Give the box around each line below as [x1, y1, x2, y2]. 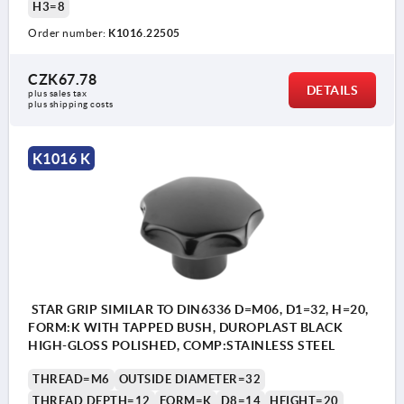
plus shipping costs [28, 98, 114, 109]
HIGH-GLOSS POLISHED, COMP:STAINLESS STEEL [28, 338, 335, 353]
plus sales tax [28, 87, 89, 98]
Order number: [28, 26, 108, 39]
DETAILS [306, 82, 358, 97]
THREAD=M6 [32, 372, 110, 387]
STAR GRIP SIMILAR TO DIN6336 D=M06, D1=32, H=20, [28, 302, 369, 317]
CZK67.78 [28, 70, 96, 87]
